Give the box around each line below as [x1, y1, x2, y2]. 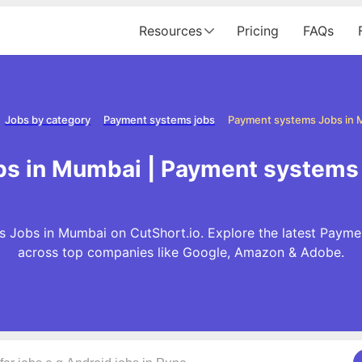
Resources [139, 23, 202, 39]
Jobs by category [5, 113, 90, 126]
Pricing [237, 23, 279, 39]
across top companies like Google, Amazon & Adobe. [18, 243, 344, 260]
